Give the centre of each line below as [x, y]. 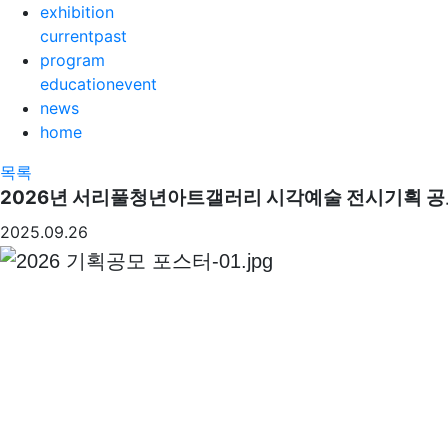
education [77, 84]
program [72, 60]
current [67, 36]
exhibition [77, 12]
